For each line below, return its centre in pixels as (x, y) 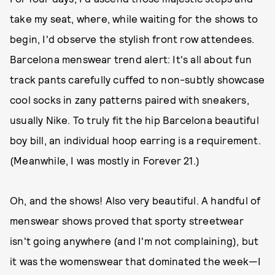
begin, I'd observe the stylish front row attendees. (132, 39)
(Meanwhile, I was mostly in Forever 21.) (105, 160)
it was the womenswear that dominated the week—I (136, 261)
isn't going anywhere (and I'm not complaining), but (134, 241)
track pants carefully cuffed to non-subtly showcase (137, 79)
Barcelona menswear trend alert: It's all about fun (131, 59)
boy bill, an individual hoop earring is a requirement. (135, 140)
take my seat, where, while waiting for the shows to (134, 18)
